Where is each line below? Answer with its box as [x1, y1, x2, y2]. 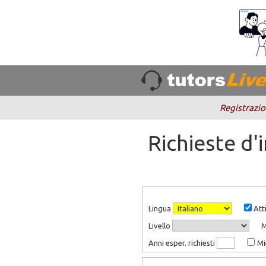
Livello [148, 221, 173, 230]
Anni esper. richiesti [148, 239, 217, 248]
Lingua [148, 204, 173, 213]
